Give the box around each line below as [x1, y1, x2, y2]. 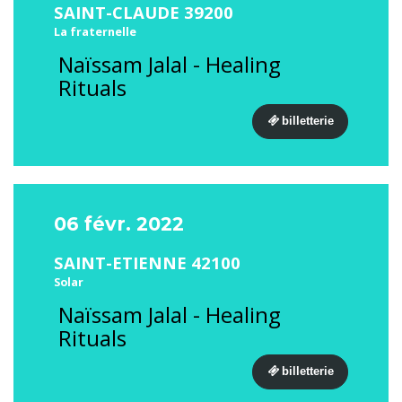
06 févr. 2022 [54, 213, 184, 235]
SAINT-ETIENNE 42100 [54, 251, 240, 274]
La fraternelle [54, 24, 136, 39]
